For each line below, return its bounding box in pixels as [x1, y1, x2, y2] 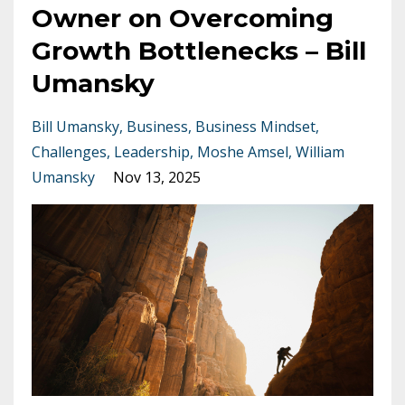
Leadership [114, 141, 190, 162]
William [296, 141, 344, 162]
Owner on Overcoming [32, 2, 334, 33]
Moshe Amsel [197, 141, 288, 162]
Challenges [32, 141, 107, 162]
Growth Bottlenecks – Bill [32, 34, 366, 66]
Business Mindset [195, 116, 316, 137]
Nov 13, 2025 [113, 166, 201, 187]
